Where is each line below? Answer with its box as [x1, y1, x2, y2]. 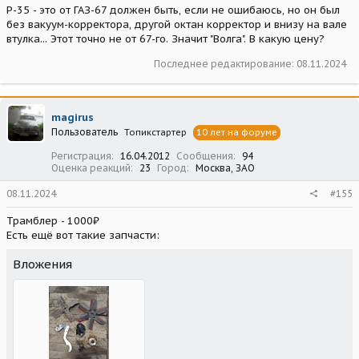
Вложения [13, 256, 72, 272]
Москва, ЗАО [196, 162, 255, 175]
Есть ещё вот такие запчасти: [6, 228, 159, 243]
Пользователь [51, 126, 118, 139]
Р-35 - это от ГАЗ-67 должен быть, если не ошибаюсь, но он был [6, 3, 340, 18]
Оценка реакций [51, 162, 131, 175]
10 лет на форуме [196, 127, 277, 139]
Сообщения [176, 150, 233, 163]
